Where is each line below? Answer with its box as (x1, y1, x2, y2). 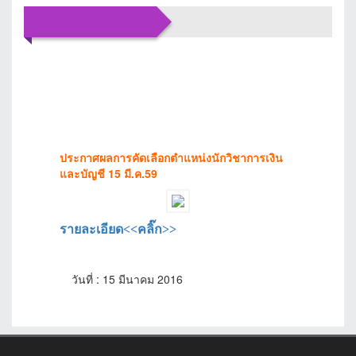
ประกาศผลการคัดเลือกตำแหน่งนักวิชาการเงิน (60, 149, 283, 165)
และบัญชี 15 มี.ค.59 (60, 164, 157, 181)
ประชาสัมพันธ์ (143, 66, 223, 85)
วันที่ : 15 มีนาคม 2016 (72, 270, 183, 287)
